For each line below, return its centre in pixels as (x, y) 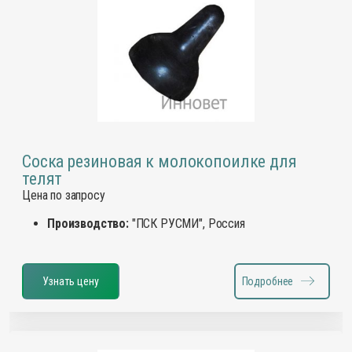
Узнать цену (71, 281)
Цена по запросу (64, 195)
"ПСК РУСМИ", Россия (187, 223)
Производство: (88, 223)
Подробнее (268, 281)
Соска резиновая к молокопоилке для (159, 161)
